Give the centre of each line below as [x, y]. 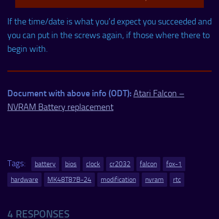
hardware [24, 180]
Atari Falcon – [159, 93]
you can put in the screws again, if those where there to [109, 35]
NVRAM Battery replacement [60, 107]
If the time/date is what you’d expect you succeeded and [109, 21]
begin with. [28, 49]
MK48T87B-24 [69, 180]
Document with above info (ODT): [69, 93]
